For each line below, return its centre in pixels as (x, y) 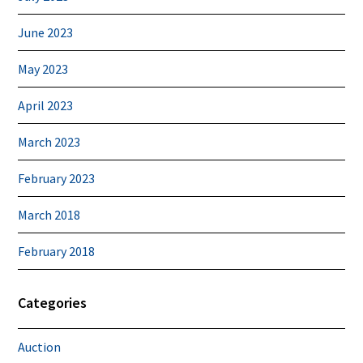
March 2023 (49, 141)
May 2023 (43, 68)
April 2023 (46, 105)
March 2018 (49, 214)
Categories (53, 302)
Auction (40, 346)
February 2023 (57, 178)
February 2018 (57, 251)
